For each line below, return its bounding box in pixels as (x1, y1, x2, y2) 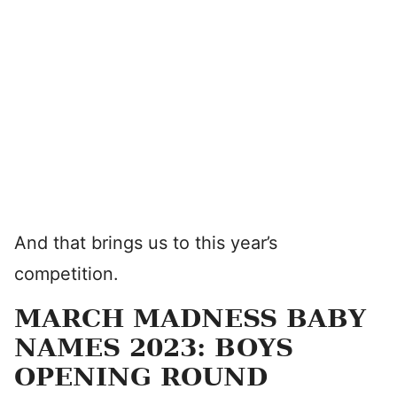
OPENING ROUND (14, 362, 268, 392)
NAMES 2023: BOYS (14, 333, 293, 362)
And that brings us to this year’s (14, 232, 277, 253)
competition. (14, 263, 119, 284)
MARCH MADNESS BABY (14, 304, 366, 333)
